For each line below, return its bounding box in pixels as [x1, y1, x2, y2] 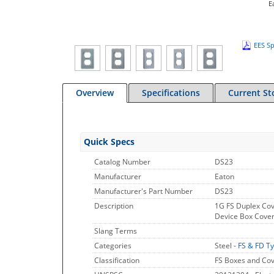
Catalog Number [94, 157, 150, 167]
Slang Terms [94, 226, 137, 236]
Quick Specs [84, 136, 135, 147]
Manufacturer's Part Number [94, 186, 193, 196]
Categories [94, 240, 131, 251]
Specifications [142, 87, 200, 98]
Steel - [215, 240, 238, 251]
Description [94, 201, 133, 211]
